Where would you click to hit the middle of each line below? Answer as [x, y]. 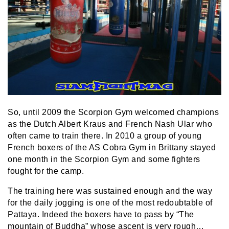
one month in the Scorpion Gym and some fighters [104, 159]
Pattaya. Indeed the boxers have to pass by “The [101, 214]
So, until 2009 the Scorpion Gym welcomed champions [113, 112]
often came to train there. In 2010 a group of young [105, 135]
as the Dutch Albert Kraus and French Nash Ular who [110, 124]
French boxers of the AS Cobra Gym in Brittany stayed [112, 147]
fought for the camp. [46, 171]
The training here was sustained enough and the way [110, 191]
